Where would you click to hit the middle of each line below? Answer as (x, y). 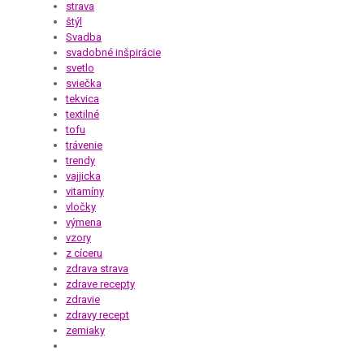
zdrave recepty (100, 284)
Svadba (84, 37)
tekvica (82, 98)
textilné (82, 114)
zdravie (83, 299)
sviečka (84, 83)
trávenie (84, 145)
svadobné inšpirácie (113, 52)
